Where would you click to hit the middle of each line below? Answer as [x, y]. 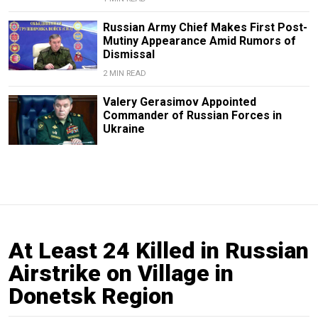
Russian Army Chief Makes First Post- [205, 28]
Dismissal [128, 55]
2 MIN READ [124, 74]
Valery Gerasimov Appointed [179, 102]
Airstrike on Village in [121, 274]
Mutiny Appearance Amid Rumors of [199, 41]
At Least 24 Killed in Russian [159, 251]
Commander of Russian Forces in [192, 116]
